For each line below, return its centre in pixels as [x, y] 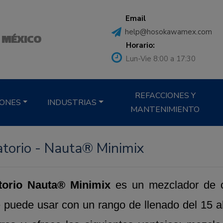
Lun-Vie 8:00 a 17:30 [161, 59]
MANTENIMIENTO [165, 110]
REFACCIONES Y [165, 96]
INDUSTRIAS [72, 103]
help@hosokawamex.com [169, 32]
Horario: [140, 45]
